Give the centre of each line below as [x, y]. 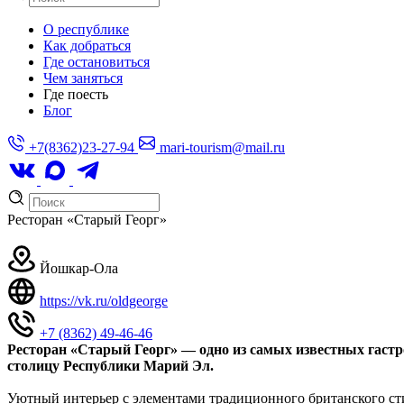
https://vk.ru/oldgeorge [104, 301]
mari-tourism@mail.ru [220, 147]
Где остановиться [96, 62]
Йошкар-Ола [79, 268]
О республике [86, 29]
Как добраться [87, 46]
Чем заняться [83, 78]
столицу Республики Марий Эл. [110, 366]
